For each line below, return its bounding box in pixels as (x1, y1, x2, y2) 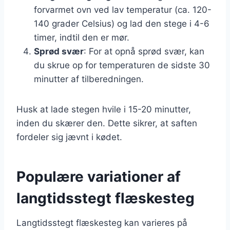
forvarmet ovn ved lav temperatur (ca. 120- (34, 4, 212, 15)
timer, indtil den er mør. (34, 32, 129, 43)
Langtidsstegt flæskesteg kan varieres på (16, 217, 187, 228)
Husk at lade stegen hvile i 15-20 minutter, (16, 104, 191, 114)
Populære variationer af (16, 167, 181, 185)
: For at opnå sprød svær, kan (84, 46, 204, 56)
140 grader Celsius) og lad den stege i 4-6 (34, 18, 209, 29)
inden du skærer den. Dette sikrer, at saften (16, 118, 197, 128)
